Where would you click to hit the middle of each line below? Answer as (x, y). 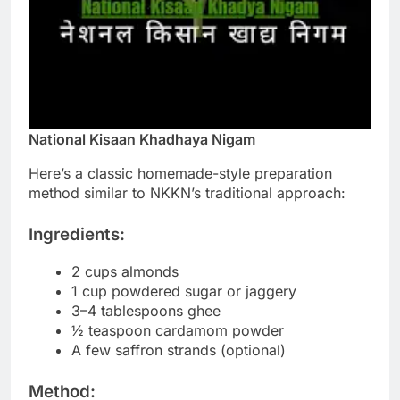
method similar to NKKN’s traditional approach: (187, 193)
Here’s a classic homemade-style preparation (180, 174)
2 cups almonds (125, 272)
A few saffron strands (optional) (179, 350)
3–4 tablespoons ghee (146, 311)
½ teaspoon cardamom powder (178, 331)
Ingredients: (77, 235)
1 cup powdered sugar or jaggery (184, 292)
